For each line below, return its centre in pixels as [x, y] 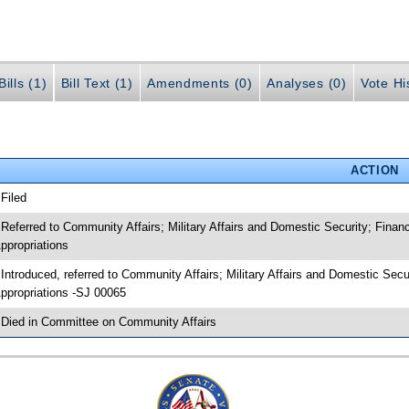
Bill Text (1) [97, 84]
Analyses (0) [307, 84]
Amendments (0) [200, 84]
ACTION [374, 170]
